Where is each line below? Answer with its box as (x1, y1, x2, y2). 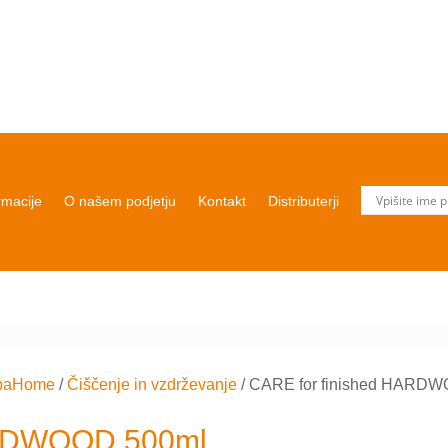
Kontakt (198, 193, 246, 210)
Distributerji (268, 193, 339, 210)
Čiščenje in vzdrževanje (67, 375, 238, 393)
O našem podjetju (64, 193, 176, 210)
